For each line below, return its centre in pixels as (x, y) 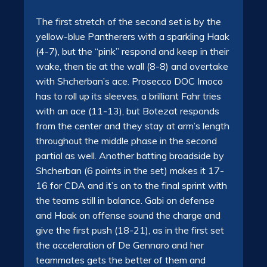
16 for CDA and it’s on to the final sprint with (131, 186)
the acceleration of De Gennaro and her (120, 245)
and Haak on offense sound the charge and (128, 215)
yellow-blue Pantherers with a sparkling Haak (133, 37)
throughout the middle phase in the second (126, 141)
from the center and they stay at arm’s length (133, 126)
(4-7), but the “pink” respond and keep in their (132, 52)
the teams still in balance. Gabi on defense (125, 201)
